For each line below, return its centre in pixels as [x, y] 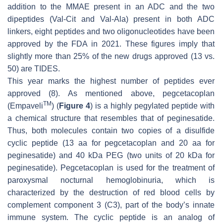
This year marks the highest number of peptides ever [111, 81]
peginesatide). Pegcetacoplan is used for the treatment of [111, 167]
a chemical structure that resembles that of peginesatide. [111, 118]
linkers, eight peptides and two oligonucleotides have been [111, 31]
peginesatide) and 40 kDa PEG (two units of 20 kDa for [111, 155]
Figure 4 [75, 106]
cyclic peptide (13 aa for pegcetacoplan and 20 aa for [111, 143]
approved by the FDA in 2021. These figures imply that [111, 44]
